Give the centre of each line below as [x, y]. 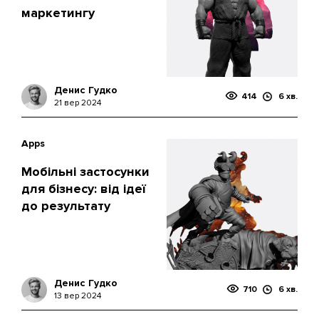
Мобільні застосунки [85, 172]
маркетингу [58, 13]
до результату [66, 206]
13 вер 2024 [78, 296]
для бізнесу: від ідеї [84, 189]
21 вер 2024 [78, 103]
